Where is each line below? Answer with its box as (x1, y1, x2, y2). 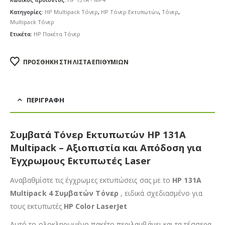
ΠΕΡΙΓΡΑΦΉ (27, 95, 64, 104)
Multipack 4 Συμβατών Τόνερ (10, 188, 121, 198)
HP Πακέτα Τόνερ (34, 30, 80, 38)
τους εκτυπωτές (10, 201, 64, 211)
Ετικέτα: (10, 30, 34, 38)
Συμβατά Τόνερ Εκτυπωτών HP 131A (10, 128, 186, 141)
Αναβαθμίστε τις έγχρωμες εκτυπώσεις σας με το (10, 175, 173, 185)
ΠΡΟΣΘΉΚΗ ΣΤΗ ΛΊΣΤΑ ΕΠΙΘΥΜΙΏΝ (23, 57, 129, 66)
